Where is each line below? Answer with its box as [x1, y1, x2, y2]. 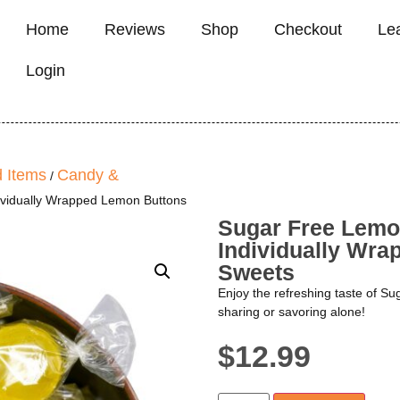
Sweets [218, 260, 295, 285]
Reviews [104, 21, 165, 38]
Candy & [57, 166, 119, 184]
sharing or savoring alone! [218, 304, 365, 319]
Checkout [273, 21, 342, 38]
